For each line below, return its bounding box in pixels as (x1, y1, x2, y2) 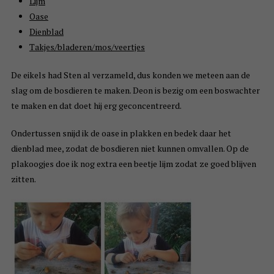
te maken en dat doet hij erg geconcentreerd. (10, 100, 182, 112)
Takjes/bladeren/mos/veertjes (29, 41, 145, 53)
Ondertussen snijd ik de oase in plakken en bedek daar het (10, 127, 231, 139)
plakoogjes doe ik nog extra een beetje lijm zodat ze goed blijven (10, 158, 256, 170)
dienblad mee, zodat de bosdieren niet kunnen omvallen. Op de (10, 143, 249, 155)
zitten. (10, 173, 36, 185)
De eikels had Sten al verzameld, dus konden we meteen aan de (10, 69, 250, 81)
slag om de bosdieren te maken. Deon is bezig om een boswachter (10, 84, 260, 97)
